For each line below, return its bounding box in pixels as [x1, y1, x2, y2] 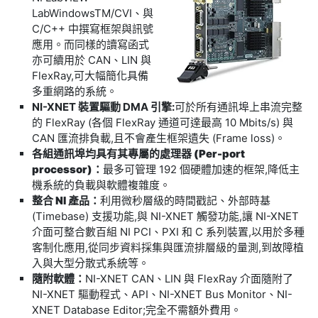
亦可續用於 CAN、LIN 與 [32, 53, 151, 67]
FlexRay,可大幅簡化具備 [32, 69, 148, 82]
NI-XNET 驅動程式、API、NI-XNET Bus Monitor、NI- [32, 287, 292, 301]
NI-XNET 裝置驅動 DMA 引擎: [32, 100, 175, 114]
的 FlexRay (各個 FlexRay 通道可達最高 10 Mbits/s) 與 [32, 116, 293, 129]
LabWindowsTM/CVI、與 [32, 6, 153, 20]
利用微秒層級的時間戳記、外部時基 [100, 194, 270, 207]
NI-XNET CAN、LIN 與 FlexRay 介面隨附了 [85, 272, 293, 285]
